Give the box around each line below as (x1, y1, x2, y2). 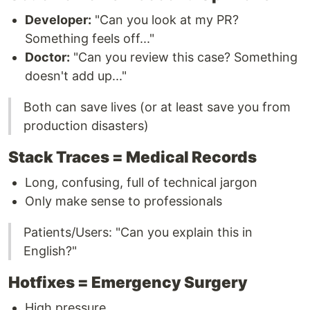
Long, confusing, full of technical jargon (25, 175, 257, 190)
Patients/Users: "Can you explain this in (24, 225, 253, 240)
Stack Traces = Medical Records (8, 147, 257, 167)
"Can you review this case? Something (70, 50, 298, 65)
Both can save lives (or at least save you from (24, 100, 291, 115)
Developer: (25, 12, 91, 28)
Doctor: (25, 50, 70, 65)
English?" (24, 244, 77, 259)
